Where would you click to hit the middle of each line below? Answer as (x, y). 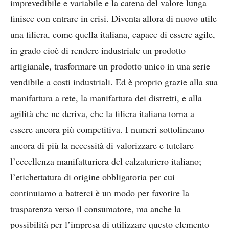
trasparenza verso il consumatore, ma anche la (96, 208)
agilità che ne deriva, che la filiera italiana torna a (102, 113)
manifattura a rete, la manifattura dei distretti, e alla (106, 97)
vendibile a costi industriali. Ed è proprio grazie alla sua (114, 82)
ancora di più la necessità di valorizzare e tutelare (102, 145)
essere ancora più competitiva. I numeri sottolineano (107, 129)
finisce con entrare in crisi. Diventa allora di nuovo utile (113, 18)
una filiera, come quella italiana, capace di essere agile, (113, 34)
